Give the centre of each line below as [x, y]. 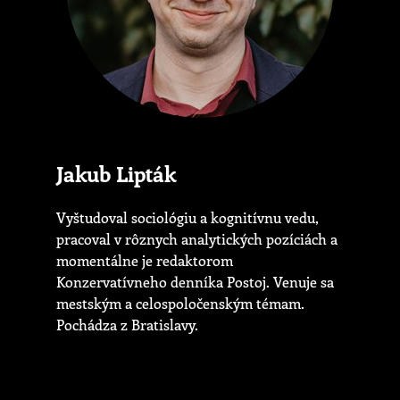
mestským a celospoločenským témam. [180, 304]
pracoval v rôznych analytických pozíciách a [197, 239]
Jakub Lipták [116, 174]
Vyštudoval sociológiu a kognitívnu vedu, [187, 218]
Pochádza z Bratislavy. [127, 325]
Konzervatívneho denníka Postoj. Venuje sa [195, 282]
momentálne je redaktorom [145, 261]
